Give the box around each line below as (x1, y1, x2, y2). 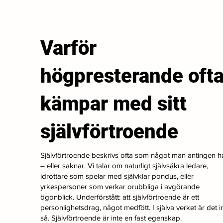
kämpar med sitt (40, 92, 187, 116)
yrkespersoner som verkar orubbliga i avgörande (40, 182, 200, 191)
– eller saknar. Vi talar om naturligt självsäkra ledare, (40, 161, 209, 170)
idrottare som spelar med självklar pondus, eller (40, 172, 194, 181)
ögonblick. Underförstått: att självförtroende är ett (40, 193, 200, 202)
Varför (40, 36, 97, 60)
